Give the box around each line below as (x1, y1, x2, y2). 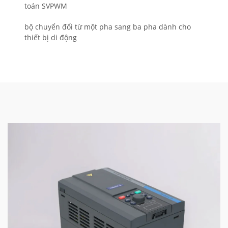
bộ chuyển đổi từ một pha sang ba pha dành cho (24, 22, 191, 32)
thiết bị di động (24, 33, 77, 43)
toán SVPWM (24, 1, 67, 11)
